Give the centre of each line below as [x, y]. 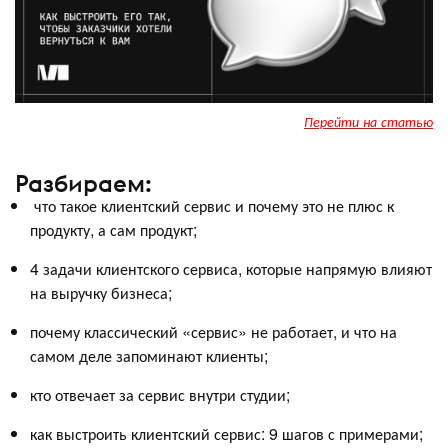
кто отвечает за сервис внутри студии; [160, 395]
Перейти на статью [368, 121]
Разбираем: [83, 183]
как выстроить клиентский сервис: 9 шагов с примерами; [226, 434]
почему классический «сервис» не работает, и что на [213, 332]
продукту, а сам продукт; [113, 230]
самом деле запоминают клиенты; [149, 356]
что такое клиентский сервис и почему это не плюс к [212, 206]
